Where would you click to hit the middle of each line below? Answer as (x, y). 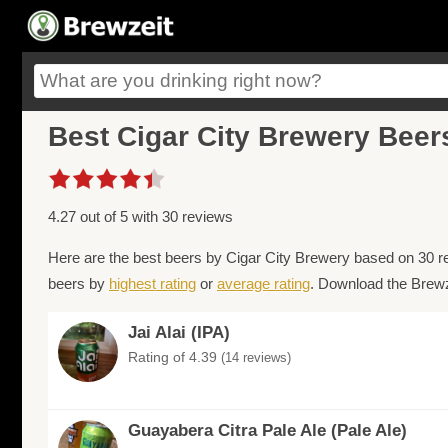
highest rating (152, 284)
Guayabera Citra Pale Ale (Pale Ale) (267, 431)
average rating (263, 284)
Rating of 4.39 (174, 357)
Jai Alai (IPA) (179, 333)
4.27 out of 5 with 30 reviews (140, 217)
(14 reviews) (256, 358)
